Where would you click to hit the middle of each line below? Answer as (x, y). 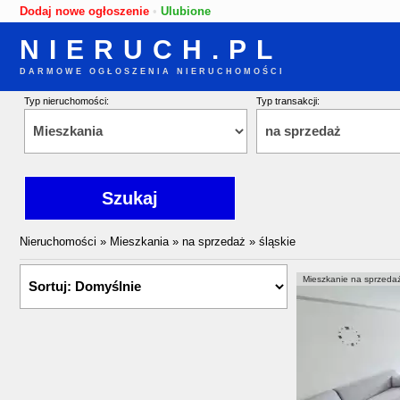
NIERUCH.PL (151, 50)
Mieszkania (139, 241)
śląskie (277, 241)
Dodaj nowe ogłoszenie (84, 11)
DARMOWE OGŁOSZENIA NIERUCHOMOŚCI (152, 72)
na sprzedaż (214, 241)
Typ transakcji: (288, 100)
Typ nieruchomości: (67, 100)
